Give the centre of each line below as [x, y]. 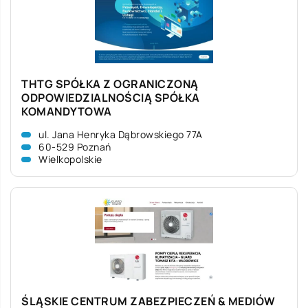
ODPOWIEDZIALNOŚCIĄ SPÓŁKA [111, 98]
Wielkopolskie [70, 159]
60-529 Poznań [75, 147]
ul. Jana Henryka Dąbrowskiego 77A [121, 134]
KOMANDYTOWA [67, 111]
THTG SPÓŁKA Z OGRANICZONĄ [110, 84]
